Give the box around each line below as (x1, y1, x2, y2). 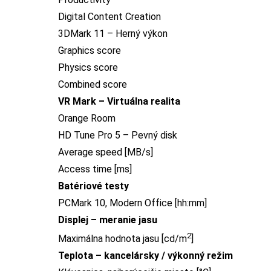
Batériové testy (58, 180, 129, 192)
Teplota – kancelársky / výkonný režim (58, 250, 233, 262)
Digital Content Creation (58, 11, 161, 23)
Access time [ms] (58, 163, 132, 175)
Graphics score (58, 45, 121, 57)
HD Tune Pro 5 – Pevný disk (58, 129, 177, 142)
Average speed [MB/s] (58, 146, 153, 158)
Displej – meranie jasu (58, 214, 157, 226)
